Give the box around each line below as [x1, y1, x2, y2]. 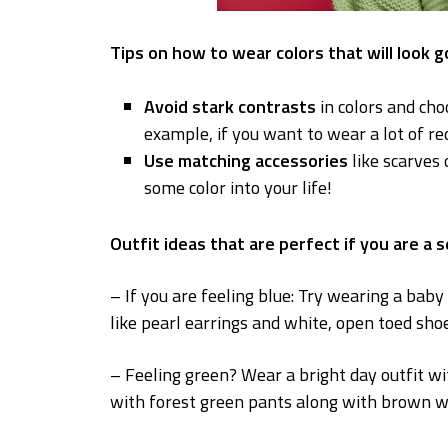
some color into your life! [144, 174, 333, 202]
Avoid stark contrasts [144, 93, 317, 121]
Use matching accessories [144, 147, 349, 175]
